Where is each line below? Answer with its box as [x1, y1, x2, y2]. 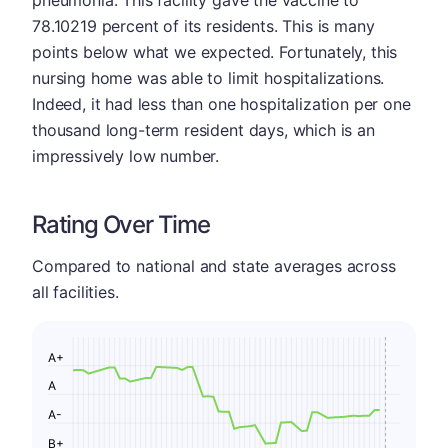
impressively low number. [32, 145, 220, 166]
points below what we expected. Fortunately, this [32, 41, 398, 62]
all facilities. [32, 281, 119, 302]
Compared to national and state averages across [32, 255, 396, 276]
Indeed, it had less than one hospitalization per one [32, 93, 411, 114]
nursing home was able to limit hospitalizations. [32, 67, 385, 88]
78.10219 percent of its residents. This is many [32, 15, 375, 36]
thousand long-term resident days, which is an [32, 119, 375, 140]
